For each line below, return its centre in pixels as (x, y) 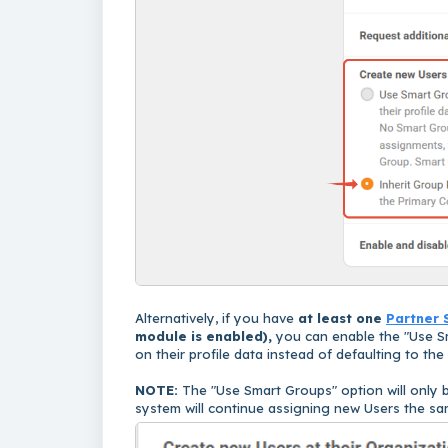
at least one (340, 318)
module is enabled (199, 336)
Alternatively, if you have (216, 318)
